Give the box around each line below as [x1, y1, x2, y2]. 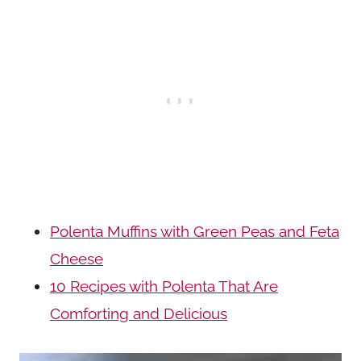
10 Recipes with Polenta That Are [50, 276, 278, 295]
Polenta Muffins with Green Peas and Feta [50, 222, 339, 240]
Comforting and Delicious [50, 304, 227, 322]
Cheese [50, 249, 103, 268]
